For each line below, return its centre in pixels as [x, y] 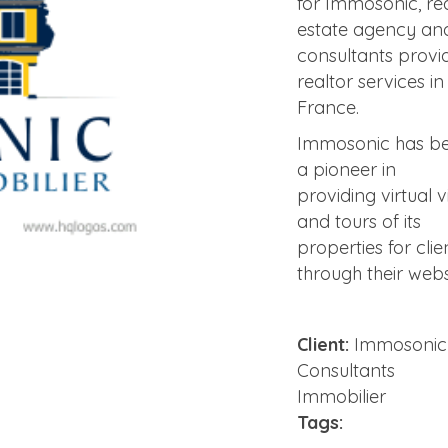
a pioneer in [347, 169]
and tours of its [359, 221]
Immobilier [342, 396]
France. [328, 107]
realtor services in [371, 81]
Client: [323, 344]
